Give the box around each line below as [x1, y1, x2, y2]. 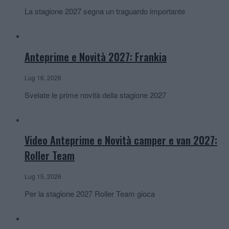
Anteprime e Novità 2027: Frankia [25, 49, 167, 64]
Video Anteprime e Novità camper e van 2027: [25, 132, 217, 148]
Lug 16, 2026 [25, 73, 61, 82]
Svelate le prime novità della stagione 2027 [25, 89, 166, 100]
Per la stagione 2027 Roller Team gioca [25, 188, 155, 199]
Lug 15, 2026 [25, 171, 61, 180]
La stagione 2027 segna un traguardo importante [25, 6, 185, 17]
